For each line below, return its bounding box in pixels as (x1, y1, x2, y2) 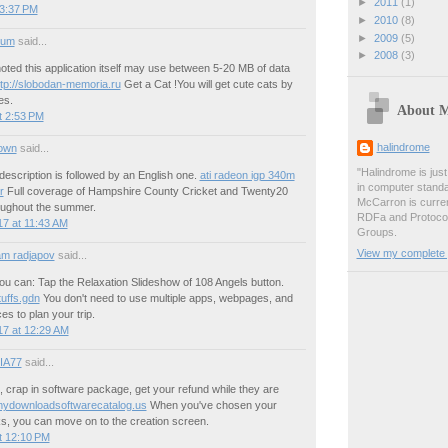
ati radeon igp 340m (199, 168, 295, 181)
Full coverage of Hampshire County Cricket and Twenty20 (3, 184, 288, 197)
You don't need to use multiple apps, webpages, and (39, 292, 293, 305)
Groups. (356, 226, 397, 239)
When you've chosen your (146, 399, 277, 412)
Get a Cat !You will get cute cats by (120, 77, 293, 90)
